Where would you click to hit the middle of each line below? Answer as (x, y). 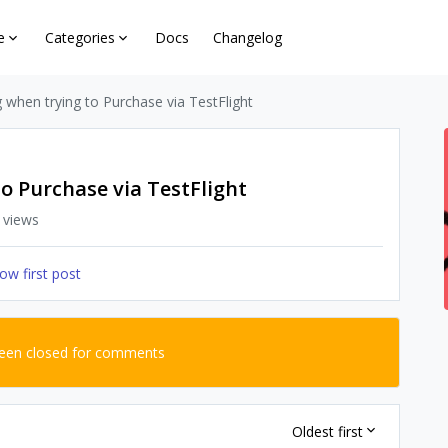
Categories (80, 37)
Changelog (248, 37)
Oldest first (327, 431)
